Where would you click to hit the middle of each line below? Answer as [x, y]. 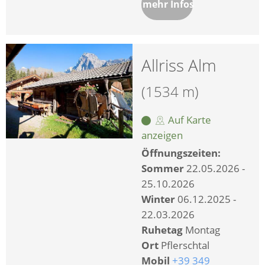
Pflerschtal [185, 245]
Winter [158, 199]
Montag [203, 230]
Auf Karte [188, 119]
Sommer [163, 168]
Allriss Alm [179, 65]
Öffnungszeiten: [181, 153]
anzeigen [162, 135]
